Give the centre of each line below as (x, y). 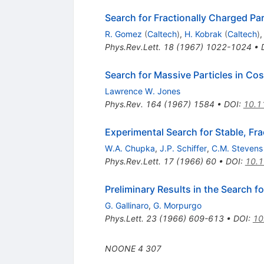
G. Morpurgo (177, 205)
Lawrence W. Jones (142, 91)
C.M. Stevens (237, 148)
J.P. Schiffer (183, 148)
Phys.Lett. (124, 218)
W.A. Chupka (130, 148)
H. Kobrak (203, 34)
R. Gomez (123, 34)
